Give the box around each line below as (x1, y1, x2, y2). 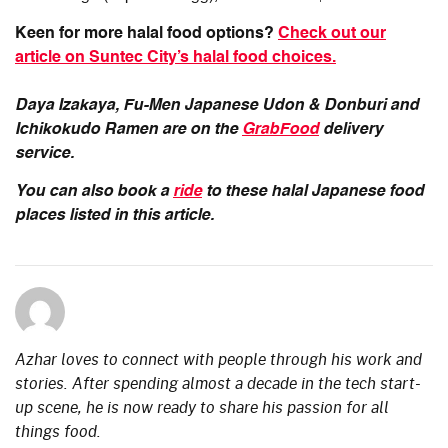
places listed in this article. (15, 207, 214, 224)
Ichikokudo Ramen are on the (15, 121, 242, 138)
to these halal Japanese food (202, 183, 424, 200)
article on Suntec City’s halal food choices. (15, 49, 336, 66)
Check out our (278, 25, 386, 42)
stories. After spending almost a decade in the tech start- (15, 370, 421, 394)
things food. (15, 418, 101, 442)
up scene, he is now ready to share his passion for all (15, 394, 389, 418)
